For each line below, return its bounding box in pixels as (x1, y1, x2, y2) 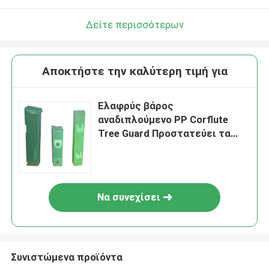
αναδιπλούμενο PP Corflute (98, 113, 229, 126)
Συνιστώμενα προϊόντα (10, 250, 122, 263)
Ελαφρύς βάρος (98, 100, 174, 112)
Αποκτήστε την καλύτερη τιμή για (41, 64, 228, 79)
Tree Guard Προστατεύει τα (98, 127, 231, 140)
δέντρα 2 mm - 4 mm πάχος (98, 141, 228, 154)
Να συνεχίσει (97, 191, 160, 204)
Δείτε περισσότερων (85, 18, 184, 31)
